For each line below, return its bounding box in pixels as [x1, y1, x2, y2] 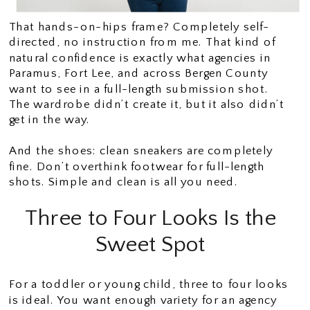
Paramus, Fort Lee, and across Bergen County [8, 66, 268, 80]
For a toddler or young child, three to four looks [8, 278, 289, 291]
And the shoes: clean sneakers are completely [8, 144, 273, 158]
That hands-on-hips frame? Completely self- [8, 20, 270, 33]
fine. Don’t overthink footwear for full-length [8, 160, 266, 173]
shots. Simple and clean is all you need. [8, 175, 239, 188]
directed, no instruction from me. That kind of [8, 36, 276, 49]
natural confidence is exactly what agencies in [8, 51, 271, 64]
